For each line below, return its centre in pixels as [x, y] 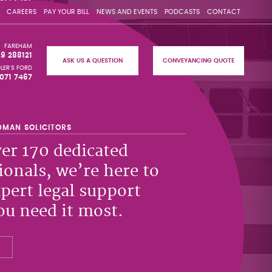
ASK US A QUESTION [92, 61]
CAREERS [22, 12]
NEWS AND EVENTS [127, 12]
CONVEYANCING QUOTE [198, 61]
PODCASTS [182, 12]
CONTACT [224, 12]
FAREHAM [19, 46]
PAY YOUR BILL [66, 12]
